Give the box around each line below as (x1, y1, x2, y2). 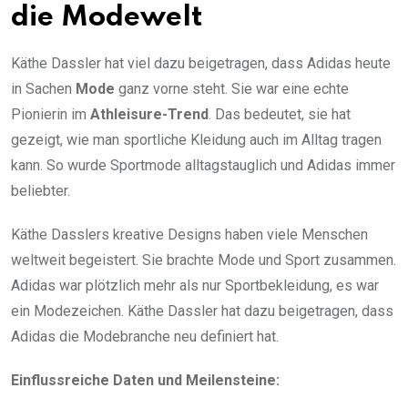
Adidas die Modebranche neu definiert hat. (11, 328, 279, 346)
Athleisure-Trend (90, 106, 209, 124)
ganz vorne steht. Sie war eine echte (115, 80, 349, 98)
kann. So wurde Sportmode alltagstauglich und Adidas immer (11, 157, 395, 175)
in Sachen (11, 80, 76, 98)
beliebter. (11, 182, 70, 200)
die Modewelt (11, 4, 203, 33)
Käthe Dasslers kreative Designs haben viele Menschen (11, 226, 368, 244)
